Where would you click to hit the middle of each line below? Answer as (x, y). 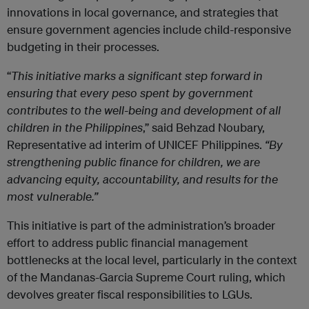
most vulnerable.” (52, 196)
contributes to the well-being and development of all (144, 110)
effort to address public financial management (128, 242)
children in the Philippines (75, 127)
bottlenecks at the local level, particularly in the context (152, 260)
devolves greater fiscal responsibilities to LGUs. (130, 294)
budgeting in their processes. (83, 47)
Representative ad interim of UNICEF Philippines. (136, 144)
